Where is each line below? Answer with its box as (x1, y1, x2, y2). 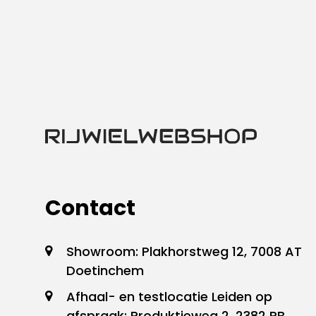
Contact (45, 193, 135, 223)
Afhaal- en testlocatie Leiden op (66, 288, 272, 305)
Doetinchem (66, 262, 144, 279)
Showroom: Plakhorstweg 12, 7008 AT (66, 243, 302, 260)
